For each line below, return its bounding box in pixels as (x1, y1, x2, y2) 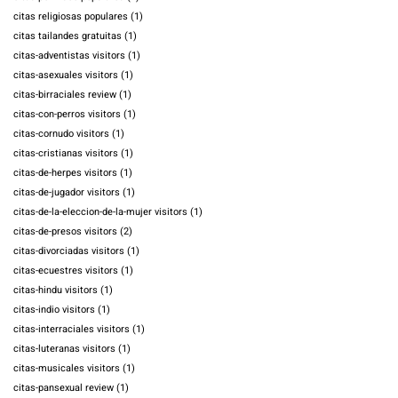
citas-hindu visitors (13, 283, 98, 298)
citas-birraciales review (13, 87, 116, 103)
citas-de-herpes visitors (13, 165, 117, 181)
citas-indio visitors (13, 302, 95, 318)
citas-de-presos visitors (13, 224, 117, 240)
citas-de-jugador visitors (13, 185, 120, 201)
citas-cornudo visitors (13, 126, 109, 142)
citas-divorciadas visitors (13, 243, 124, 259)
